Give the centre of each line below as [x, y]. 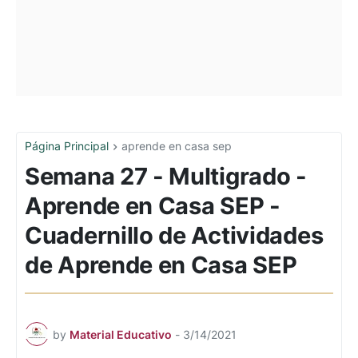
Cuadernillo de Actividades [174, 236]
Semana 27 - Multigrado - [166, 177]
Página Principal [67, 146]
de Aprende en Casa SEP [161, 265]
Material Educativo [121, 334]
